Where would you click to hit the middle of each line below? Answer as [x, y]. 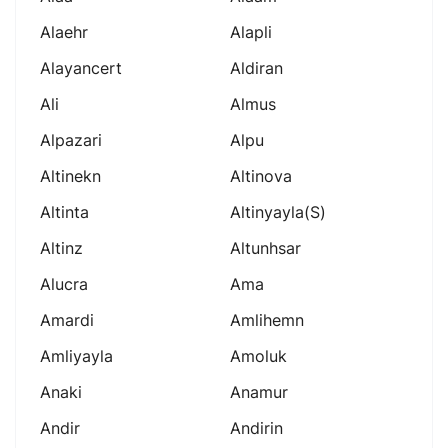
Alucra [64, 283]
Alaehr [64, 31]
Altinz [61, 247]
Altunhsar [265, 247]
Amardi [67, 319]
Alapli [251, 31]
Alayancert [81, 67]
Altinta [64, 211]
